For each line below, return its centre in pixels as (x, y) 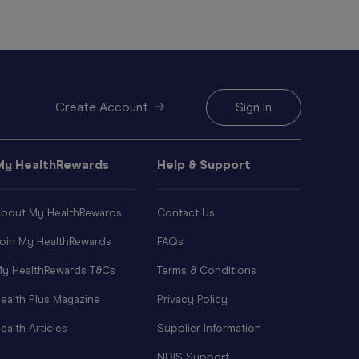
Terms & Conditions (207, 271)
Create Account (102, 107)
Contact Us (186, 213)
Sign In (254, 107)
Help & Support (204, 165)
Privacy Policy (192, 300)
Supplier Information (209, 329)
